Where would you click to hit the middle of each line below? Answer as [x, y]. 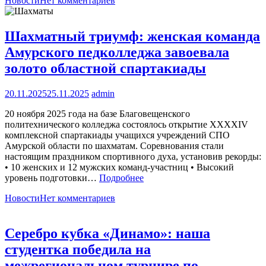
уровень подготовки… [52, 178]
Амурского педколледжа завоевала [117, 52]
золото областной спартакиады [105, 68]
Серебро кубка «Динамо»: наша [107, 234]
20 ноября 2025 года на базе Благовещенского [97, 113]
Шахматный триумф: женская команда [132, 36]
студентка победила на [78, 250]
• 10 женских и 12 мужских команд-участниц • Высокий [119, 167]
